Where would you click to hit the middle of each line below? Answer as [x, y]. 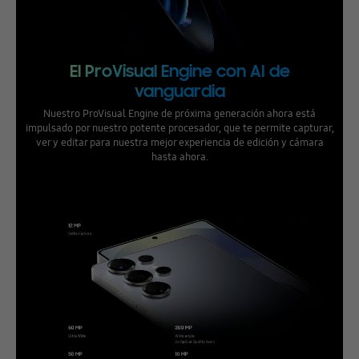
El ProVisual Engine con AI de [179, 71]
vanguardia [179, 91]
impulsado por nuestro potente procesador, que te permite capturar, [179, 127]
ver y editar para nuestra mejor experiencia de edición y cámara [179, 141]
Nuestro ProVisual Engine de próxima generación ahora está [179, 113]
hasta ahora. [179, 156]
